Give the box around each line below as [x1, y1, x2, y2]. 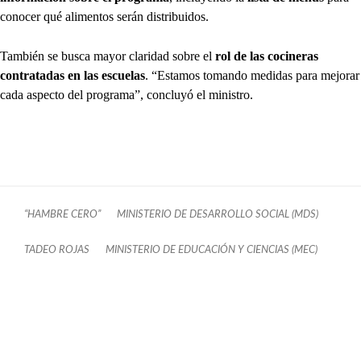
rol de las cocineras [215, 49, 318, 63]
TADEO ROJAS [24, 245, 89, 255]
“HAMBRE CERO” [24, 210, 101, 219]
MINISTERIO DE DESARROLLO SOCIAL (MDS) [117, 210, 318, 219]
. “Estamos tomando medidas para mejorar [145, 68, 359, 82]
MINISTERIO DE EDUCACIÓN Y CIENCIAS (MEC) [106, 245, 317, 255]
